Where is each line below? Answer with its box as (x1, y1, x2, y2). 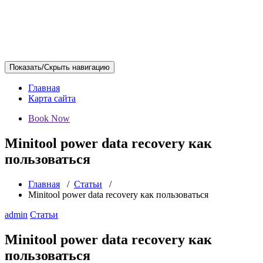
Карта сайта (28, 93, 76, 103)
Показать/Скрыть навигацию (9, 63, 110, 72)
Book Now (28, 113, 70, 123)
